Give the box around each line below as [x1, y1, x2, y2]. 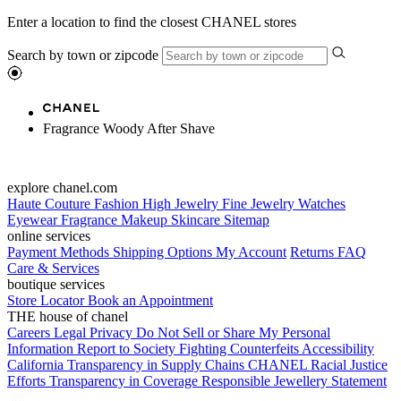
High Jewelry [142, 195, 222, 211]
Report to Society [77, 340, 179, 356]
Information [7, 340, 77, 356]
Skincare [171, 211, 224, 227]
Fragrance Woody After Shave [43, 120, 215, 136]
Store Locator [7, 292, 88, 308]
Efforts [7, 372, 49, 388]
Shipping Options [113, 243, 216, 260]
